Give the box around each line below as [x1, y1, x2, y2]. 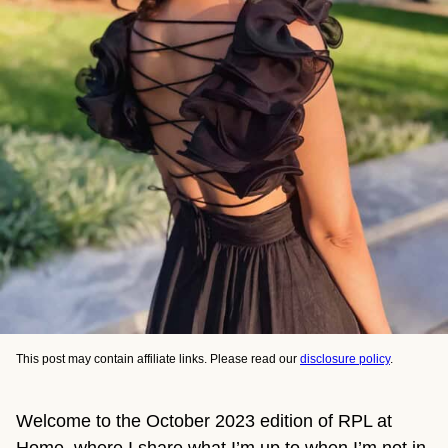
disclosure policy [300, 352, 390, 367]
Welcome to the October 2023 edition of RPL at [16, 411, 392, 432]
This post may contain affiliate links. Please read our [16, 352, 300, 367]
